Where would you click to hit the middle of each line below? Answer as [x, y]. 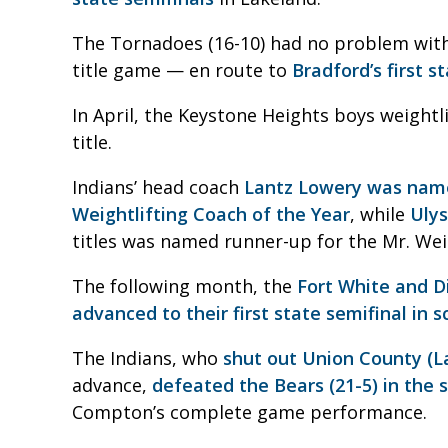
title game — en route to [182, 69]
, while [380, 213]
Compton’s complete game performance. [249, 411]
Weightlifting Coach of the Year [211, 213]
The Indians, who [147, 357]
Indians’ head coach [158, 186]
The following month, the [184, 285]
